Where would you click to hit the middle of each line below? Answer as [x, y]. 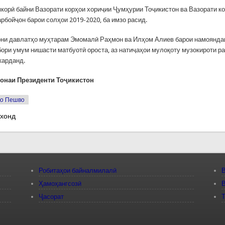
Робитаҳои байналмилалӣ [77, 171]
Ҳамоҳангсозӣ [60, 184]
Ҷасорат [51, 197]
